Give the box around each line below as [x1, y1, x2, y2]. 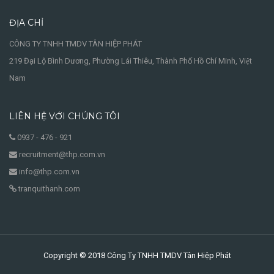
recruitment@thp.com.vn [17, 150, 105, 159]
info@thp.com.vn [17, 167, 80, 176]
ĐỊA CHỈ [9, 17, 43, 28]
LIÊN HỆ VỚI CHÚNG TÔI [9, 111, 120, 122]
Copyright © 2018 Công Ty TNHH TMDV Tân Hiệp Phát [43, 251, 231, 260]
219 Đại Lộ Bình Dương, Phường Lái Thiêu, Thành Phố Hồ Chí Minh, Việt [9, 56, 252, 65]
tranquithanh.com [17, 184, 80, 193]
